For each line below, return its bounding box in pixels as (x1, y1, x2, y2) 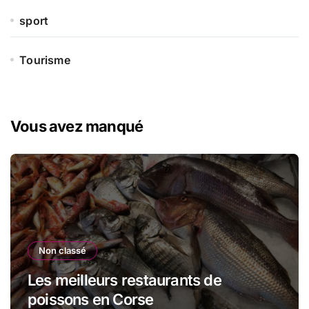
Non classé (39, 244, 86, 256)
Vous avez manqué (10, 117, 143, 135)
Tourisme (19, 52, 70, 67)
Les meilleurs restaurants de (28, 270, 221, 289)
